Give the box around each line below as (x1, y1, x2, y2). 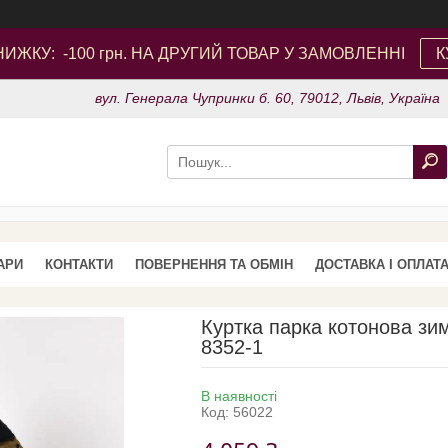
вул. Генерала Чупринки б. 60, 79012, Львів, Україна (95, 90, 441, 107)
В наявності (200, 387, 277, 404)
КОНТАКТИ (45, 256, 113, 272)
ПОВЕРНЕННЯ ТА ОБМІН (135, 256, 293, 272)
